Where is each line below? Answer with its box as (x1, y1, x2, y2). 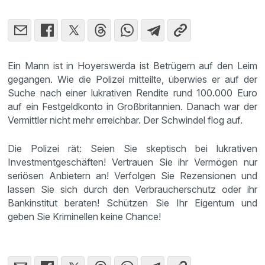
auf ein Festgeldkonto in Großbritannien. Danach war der (8, 100, 257, 112)
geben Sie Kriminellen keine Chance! (8, 210, 166, 222)
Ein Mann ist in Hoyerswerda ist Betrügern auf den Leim (8, 59, 257, 72)
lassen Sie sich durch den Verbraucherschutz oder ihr (8, 183, 257, 195)
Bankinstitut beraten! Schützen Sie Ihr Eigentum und (8, 196, 257, 209)
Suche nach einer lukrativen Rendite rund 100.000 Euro (8, 86, 257, 99)
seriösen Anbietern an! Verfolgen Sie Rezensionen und (8, 169, 257, 182)
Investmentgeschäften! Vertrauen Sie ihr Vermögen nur (8, 156, 257, 168)
